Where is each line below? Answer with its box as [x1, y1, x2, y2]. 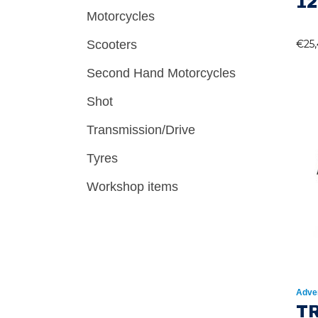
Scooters [87, 38, 137, 52]
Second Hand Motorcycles [87, 66, 236, 80]
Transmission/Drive [87, 123, 195, 137]
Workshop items [87, 180, 178, 194]
